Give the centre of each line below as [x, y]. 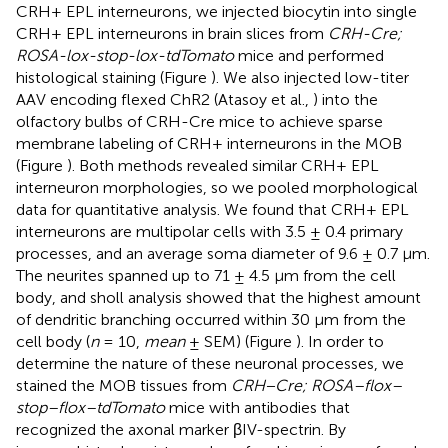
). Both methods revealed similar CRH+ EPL [223, 166]
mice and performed [309, 56]
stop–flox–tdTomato [90, 408]
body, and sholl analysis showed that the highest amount [218, 298]
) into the [345, 100]
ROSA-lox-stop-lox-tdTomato [125, 56]
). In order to [340, 342]
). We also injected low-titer [310, 78]
